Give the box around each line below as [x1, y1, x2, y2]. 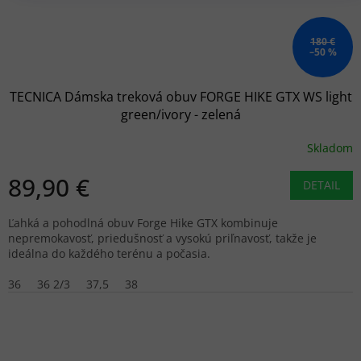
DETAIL [303, 177, 340, 193]
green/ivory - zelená [120, 106, 241, 124]
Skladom [307, 139, 353, 156]
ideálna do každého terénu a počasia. [8, 246, 210, 262]
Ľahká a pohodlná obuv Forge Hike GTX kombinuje [8, 215, 278, 231]
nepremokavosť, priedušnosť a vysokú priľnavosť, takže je [8, 230, 317, 247]
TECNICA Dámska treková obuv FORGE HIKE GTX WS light [9, 88, 352, 106]
